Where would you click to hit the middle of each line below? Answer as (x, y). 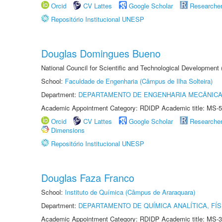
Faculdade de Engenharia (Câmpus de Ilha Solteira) (139, 81)
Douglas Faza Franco (88, 178)
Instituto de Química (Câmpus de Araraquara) (130, 192)
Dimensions (68, 130)
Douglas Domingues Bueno (101, 53)
